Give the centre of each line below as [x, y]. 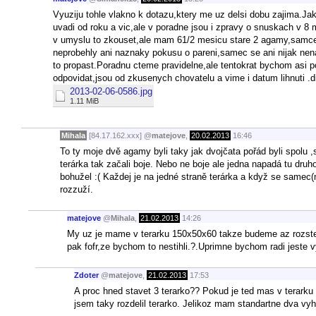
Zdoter [86, 275]
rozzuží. [77, 189]
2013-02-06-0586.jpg [111, 91]
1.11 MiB [84, 101]
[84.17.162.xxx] [115, 136]
